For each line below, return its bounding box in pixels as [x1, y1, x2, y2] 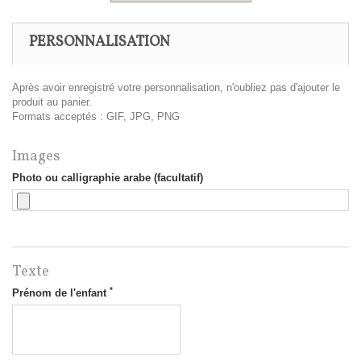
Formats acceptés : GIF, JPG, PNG [12, 110, 180, 123]
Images [12, 146, 60, 168]
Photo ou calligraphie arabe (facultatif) [12, 172, 203, 185]
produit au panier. [12, 96, 92, 109]
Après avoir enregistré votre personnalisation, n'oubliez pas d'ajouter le [12, 81, 340, 94]
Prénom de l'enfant [12, 287, 110, 300]
